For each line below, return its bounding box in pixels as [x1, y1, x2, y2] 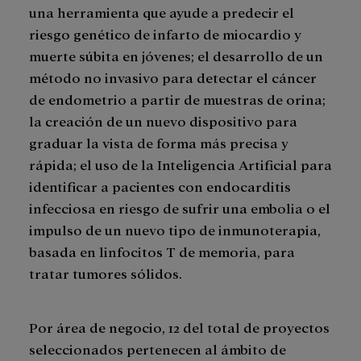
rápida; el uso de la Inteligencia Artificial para [29, 156, 332, 173]
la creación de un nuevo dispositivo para [29, 112, 297, 130]
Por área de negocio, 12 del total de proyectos [29, 318, 330, 336]
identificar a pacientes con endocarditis [29, 177, 291, 195]
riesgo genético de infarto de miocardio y [29, 25, 301, 43]
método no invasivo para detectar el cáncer [29, 68, 317, 86]
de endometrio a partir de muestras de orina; [29, 90, 326, 108]
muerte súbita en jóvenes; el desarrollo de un [29, 47, 323, 64]
